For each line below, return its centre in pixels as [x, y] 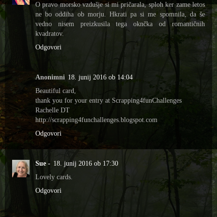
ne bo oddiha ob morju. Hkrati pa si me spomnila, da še [120, 14]
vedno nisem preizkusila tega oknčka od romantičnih [120, 24]
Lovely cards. [54, 177]
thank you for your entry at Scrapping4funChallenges [108, 101]
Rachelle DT [53, 110]
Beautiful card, [56, 91]
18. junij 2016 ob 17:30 [86, 163]
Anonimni [50, 77]
